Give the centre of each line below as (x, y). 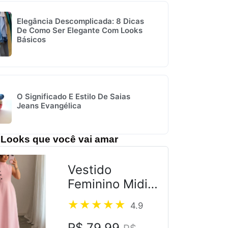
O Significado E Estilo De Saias (73, 96)
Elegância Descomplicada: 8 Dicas (80, 21)
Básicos (31, 40)
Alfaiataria (97, 198)
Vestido (89, 169)
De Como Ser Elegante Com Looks (79, 31)
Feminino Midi (107, 184)
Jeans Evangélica (49, 105)
